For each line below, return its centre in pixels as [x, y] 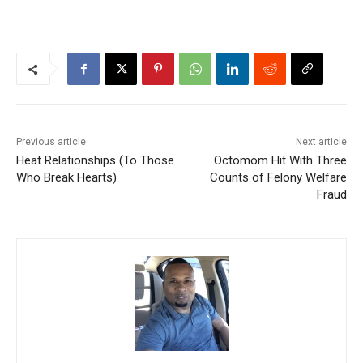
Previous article [51, 142]
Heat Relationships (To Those [95, 161]
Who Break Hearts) [66, 178]
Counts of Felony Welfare [278, 178]
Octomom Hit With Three [280, 161]
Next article [321, 142]
